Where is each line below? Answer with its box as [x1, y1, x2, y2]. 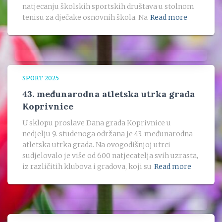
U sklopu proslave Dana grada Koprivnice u [22, 118, 171, 127]
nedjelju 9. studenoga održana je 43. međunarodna [22, 129, 193, 138]
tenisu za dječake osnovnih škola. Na [22, 13, 148, 22]
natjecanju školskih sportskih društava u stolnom [22, 2, 194, 11]
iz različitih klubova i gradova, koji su [22, 162, 152, 171]
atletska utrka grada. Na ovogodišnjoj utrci [22, 140, 170, 149]
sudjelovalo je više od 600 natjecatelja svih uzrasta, [22, 151, 198, 160]
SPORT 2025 [22, 74, 59, 82]
